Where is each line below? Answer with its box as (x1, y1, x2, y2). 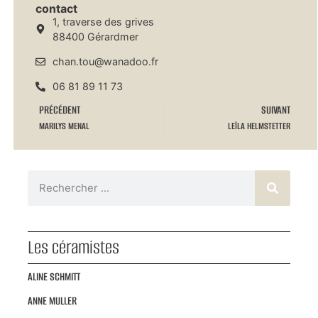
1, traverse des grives (53, 16, 155, 28)
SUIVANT (261, 102, 290, 118)
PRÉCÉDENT (38, 102, 80, 118)
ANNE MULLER (27, 293, 77, 309)
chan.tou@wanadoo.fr (53, 55, 159, 68)
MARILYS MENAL (38, 119, 89, 133)
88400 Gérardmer (53, 31, 139, 43)
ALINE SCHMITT (27, 269, 80, 285)
